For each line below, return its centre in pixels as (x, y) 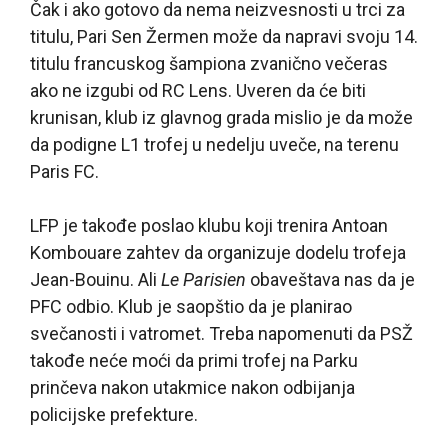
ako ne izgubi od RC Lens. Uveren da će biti (198, 90)
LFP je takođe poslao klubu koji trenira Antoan (209, 225)
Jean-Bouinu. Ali (95, 279)
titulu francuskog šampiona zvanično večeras (209, 63)
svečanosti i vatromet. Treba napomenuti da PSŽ (221, 333)
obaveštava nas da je (330, 279)
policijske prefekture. (114, 414)
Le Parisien (203, 279)
